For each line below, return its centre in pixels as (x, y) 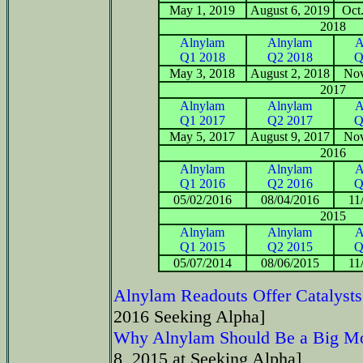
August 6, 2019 (290, 10)
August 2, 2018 (290, 73)
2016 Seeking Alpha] (189, 316)
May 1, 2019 (202, 10)
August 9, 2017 (290, 136)
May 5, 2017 (202, 136)
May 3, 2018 (202, 73)
